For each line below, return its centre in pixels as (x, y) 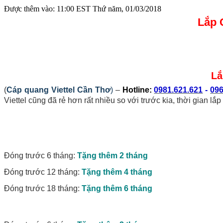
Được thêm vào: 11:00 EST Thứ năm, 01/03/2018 (83, 8)
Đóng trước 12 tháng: (43, 172)
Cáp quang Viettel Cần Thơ (58, 90)
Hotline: (138, 90)
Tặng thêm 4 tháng (117, 172)
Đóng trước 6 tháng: (41, 155)
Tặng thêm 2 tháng (112, 155)
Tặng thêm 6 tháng (117, 188)
